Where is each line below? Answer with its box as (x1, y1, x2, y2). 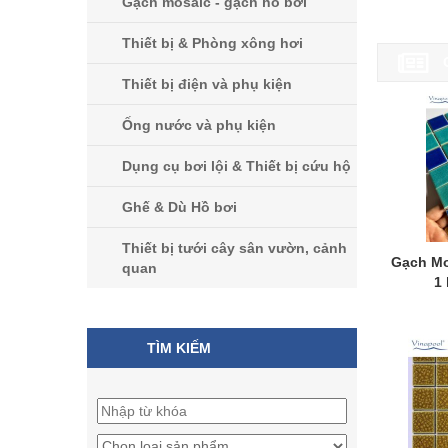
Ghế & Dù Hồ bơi (122, 199, 237, 216)
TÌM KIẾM (147, 340, 211, 357)
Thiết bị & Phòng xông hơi (122, 35, 303, 52)
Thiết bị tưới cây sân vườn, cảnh (122, 240, 347, 257)
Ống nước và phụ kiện (122, 117, 276, 134)
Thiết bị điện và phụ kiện (122, 76, 292, 93)
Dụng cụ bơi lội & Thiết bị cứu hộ (122, 158, 351, 175)
